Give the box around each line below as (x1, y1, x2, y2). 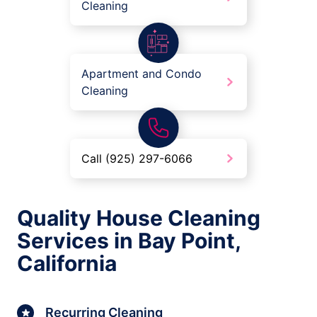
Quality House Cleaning (17, 205, 260, 231)
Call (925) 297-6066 (81, 151, 192, 166)
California (17, 250, 117, 277)
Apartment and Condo (81, 67, 202, 81)
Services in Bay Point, (17, 228, 241, 254)
